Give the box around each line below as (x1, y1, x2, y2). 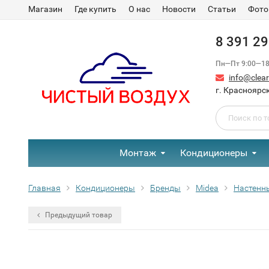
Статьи (208, 4, 236, 14)
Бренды (150, 183, 181, 193)
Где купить (74, 4, 116, 14)
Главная (28, 183, 61, 193)
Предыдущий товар (43, 211, 112, 219)
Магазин (28, 4, 62, 14)
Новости (162, 4, 196, 14)
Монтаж (119, 147, 156, 159)
